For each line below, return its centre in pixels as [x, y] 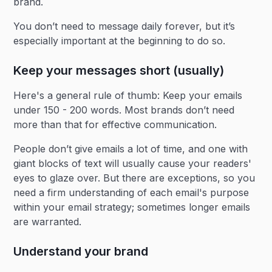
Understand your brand [81, 251]
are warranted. [48, 222]
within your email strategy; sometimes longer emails [132, 207]
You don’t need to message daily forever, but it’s [124, 26]
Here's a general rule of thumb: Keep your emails [128, 95]
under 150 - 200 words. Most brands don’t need [124, 110]
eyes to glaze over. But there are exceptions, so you [134, 178]
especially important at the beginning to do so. [120, 41]
